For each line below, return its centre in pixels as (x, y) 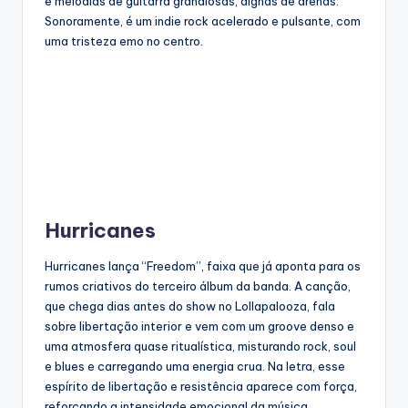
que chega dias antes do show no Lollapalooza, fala (190, 306)
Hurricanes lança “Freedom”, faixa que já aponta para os (203, 266)
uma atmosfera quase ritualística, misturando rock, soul (200, 347)
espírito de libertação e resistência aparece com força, (201, 387)
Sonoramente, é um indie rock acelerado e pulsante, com (203, 21)
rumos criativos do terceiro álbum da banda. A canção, (198, 286)
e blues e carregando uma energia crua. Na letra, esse (195, 367)
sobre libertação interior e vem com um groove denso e (199, 326)
